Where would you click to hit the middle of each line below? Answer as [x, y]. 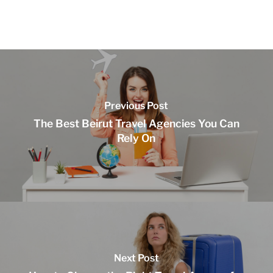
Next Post [136, 258]
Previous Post [136, 105]
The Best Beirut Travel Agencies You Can [136, 123]
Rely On [136, 138]
